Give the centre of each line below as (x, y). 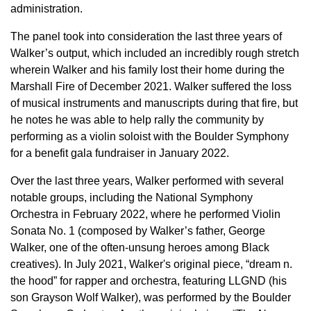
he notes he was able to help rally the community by (137, 120)
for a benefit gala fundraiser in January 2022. (120, 153)
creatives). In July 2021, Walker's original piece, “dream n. (151, 264)
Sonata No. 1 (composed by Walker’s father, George (138, 231)
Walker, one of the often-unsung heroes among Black (140, 247)
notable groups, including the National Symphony (132, 197)
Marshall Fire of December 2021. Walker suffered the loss (151, 86)
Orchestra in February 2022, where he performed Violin (145, 214)
